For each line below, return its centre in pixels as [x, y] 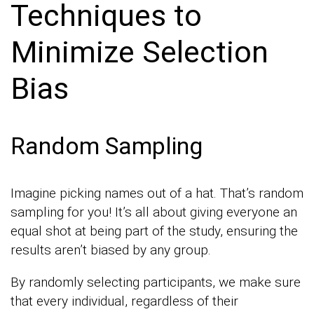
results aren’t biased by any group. [111, 250]
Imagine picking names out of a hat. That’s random [157, 193]
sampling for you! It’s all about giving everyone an [154, 212]
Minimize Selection [139, 52]
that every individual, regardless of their [124, 301]
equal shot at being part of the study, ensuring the [154, 231]
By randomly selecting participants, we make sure [156, 282]
